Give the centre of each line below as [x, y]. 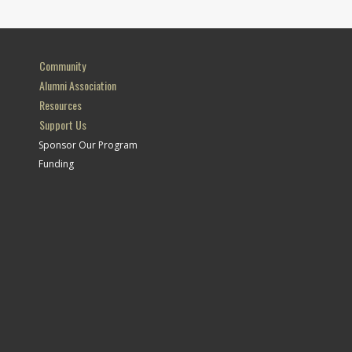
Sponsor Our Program [88, 145]
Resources [60, 105]
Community [62, 66]
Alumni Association [78, 85]
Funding [56, 164]
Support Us [63, 125]
